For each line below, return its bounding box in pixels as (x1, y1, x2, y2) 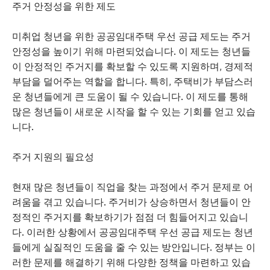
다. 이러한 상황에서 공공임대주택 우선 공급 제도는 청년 (12, 226, 253, 238)
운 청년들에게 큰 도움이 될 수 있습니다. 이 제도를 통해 (12, 90, 248, 102)
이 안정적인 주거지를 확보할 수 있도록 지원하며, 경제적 (12, 60, 253, 72)
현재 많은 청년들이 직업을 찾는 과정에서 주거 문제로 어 (12, 181, 253, 193)
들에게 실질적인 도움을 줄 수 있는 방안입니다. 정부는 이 (12, 241, 256, 253)
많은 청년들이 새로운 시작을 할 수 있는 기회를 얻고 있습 (12, 105, 256, 118)
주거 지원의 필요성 (12, 151, 94, 163)
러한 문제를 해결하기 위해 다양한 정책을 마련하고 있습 (12, 256, 251, 268)
